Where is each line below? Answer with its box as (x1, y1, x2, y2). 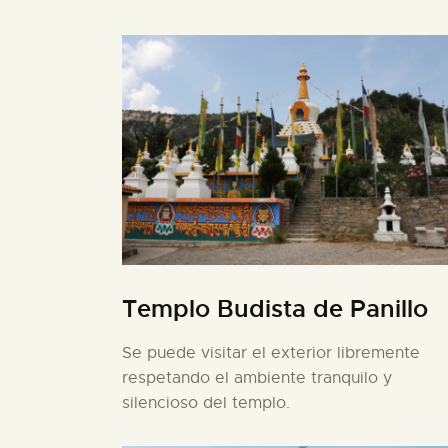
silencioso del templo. (122, 392, 290, 413)
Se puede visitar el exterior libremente (122, 342, 420, 363)
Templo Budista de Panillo (122, 293, 428, 324)
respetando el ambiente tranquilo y (122, 367, 392, 388)
